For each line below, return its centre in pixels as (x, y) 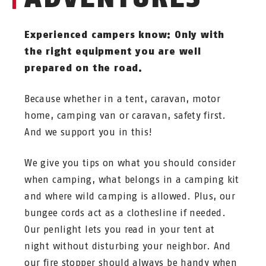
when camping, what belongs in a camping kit (132, 180)
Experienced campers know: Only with (125, 35)
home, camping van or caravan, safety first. (125, 115)
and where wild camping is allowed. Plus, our (130, 196)
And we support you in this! (88, 132)
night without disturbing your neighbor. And (128, 246)
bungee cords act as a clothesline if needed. (125, 213)
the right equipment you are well (113, 51)
